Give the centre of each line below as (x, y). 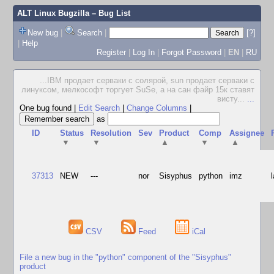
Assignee (247, 133)
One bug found (47, 108)
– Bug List (109, 13)
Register (111, 52)
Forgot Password (191, 52)
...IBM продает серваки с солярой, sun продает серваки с (147, 80)
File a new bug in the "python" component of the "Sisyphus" (125, 257)
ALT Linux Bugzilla (53, 13)
